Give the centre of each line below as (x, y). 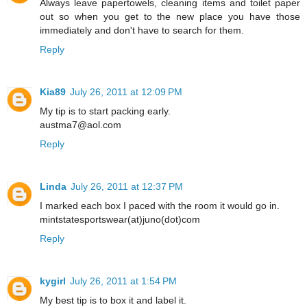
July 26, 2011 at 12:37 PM (127, 187)
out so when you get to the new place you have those (170, 17)
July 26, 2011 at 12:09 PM (126, 92)
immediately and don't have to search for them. (142, 30)
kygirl (53, 281)
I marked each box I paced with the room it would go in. (160, 206)
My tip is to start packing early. (105, 111)
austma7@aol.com (81, 125)
